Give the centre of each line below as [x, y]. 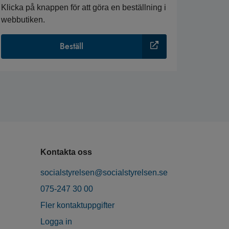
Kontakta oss [66, 152]
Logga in [56, 222]
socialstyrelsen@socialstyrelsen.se [104, 173]
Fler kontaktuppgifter [77, 205]
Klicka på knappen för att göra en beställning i [84, 8]
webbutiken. [23, 20]
